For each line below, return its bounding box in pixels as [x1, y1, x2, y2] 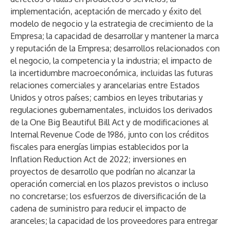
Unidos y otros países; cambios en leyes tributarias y [10, 92, 203, 103]
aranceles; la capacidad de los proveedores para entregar [10, 216, 218, 226]
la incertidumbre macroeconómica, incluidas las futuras [10, 68, 213, 78]
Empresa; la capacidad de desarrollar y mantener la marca [10, 31, 219, 41]
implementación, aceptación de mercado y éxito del [10, 6, 201, 16]
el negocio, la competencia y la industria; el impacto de [10, 55, 212, 66]
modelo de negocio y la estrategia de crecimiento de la [10, 18, 213, 29]
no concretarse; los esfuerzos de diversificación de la [10, 191, 206, 201]
